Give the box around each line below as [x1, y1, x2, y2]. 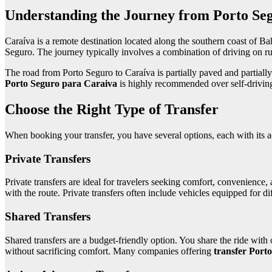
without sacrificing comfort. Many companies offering [5, 245, 214, 256]
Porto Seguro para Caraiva [5, 78, 117, 89]
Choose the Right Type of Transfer [5, 101, 219, 118]
